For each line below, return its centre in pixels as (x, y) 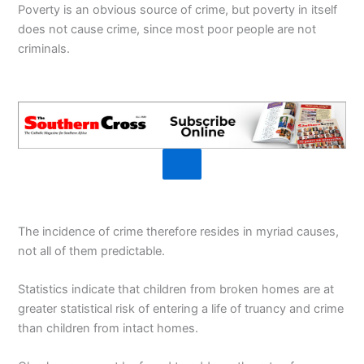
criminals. (44, 48)
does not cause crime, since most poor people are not (167, 29)
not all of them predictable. (92, 251)
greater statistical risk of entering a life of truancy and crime (181, 308)
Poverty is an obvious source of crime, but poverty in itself (178, 9)
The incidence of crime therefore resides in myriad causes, (179, 231)
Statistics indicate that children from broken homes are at (176, 289)
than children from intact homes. (108, 328)
